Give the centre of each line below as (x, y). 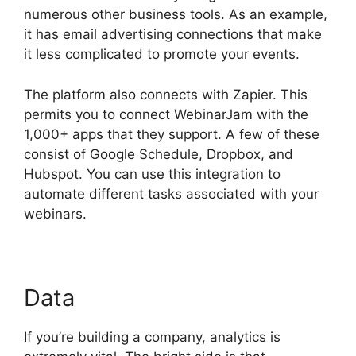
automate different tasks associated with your (171, 193)
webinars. (55, 213)
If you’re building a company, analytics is (152, 337)
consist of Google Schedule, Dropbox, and (159, 154)
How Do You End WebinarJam (182, 213)
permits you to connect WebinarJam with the (166, 114)
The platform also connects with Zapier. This (166, 94)
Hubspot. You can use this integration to (152, 174)
